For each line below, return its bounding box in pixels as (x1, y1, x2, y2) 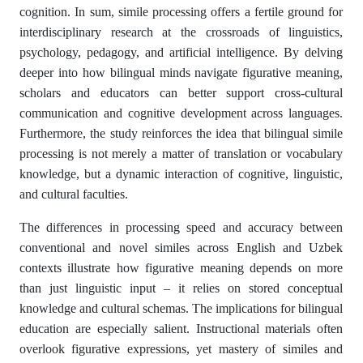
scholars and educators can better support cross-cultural (19, 86, 344, 100)
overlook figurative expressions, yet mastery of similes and (19, 342, 344, 356)
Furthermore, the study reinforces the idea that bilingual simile (19, 126, 344, 140)
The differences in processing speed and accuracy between (19, 220, 344, 234)
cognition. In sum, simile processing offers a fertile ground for (19, 5, 344, 19)
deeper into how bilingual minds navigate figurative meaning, (19, 66, 344, 79)
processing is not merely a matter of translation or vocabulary (19, 147, 344, 160)
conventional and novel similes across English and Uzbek (19, 241, 344, 254)
